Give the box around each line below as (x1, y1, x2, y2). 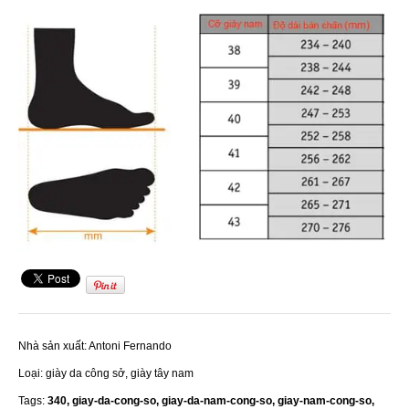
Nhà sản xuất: (18, 339, 87, 352)
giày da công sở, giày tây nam (46, 366, 194, 380)
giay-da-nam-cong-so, (162, 393, 278, 407)
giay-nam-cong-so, (278, 393, 374, 407)
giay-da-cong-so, (72, 393, 162, 407)
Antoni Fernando (89, 339, 172, 352)
